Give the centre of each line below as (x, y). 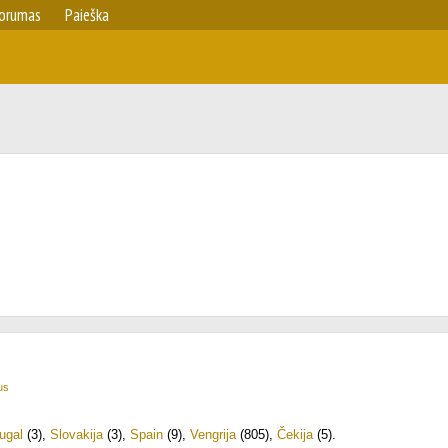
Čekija (295, 434)
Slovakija (76, 434)
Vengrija (213, 434)
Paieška (87, 15)
